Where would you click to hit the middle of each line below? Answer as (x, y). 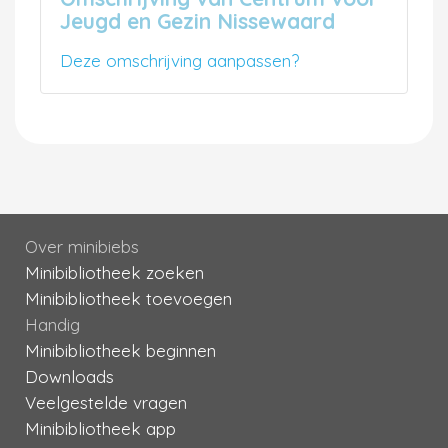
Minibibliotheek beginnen (120, 350)
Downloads (69, 376)
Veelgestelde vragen (106, 402)
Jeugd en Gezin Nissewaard (197, 20)
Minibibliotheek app (100, 428)
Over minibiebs (82, 246)
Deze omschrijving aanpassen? (179, 60)
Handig (52, 324)
